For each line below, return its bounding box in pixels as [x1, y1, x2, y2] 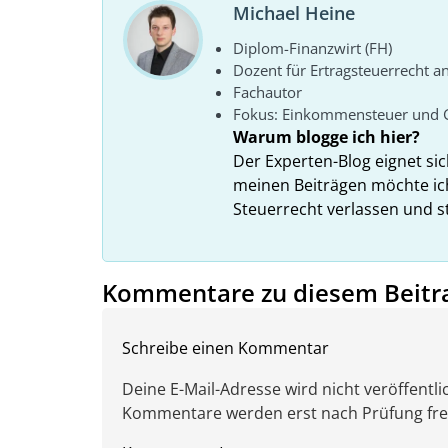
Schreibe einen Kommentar [122, 337, 329, 360]
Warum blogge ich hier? [233, 126, 420, 149]
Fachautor [233, 82, 302, 103]
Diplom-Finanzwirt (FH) [233, 38, 392, 59]
